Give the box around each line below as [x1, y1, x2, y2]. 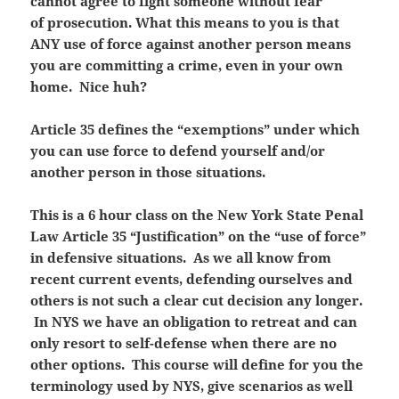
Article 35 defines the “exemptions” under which [30, 120, 361, 139]
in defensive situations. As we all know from [30, 248, 332, 267]
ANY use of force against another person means [30, 35, 352, 53]
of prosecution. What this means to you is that [30, 13, 340, 32]
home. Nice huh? [30, 77, 148, 96]
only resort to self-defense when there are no [30, 334, 338, 353]
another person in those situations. [30, 163, 266, 182]
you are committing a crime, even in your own [30, 56, 344, 75]
